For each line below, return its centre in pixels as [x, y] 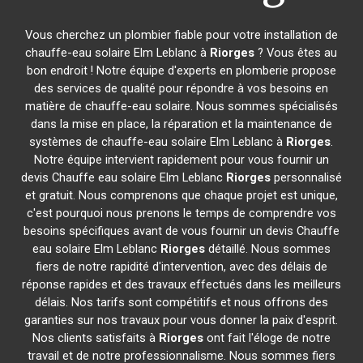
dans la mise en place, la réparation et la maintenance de [181, 124]
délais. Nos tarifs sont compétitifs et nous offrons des [181, 302]
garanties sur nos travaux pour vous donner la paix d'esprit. [181, 320]
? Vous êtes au [296, 53]
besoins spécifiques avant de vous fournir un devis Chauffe [181, 231]
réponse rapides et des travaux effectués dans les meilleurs [181, 284]
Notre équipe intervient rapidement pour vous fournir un [181, 160]
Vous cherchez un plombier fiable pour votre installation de [181, 35]
